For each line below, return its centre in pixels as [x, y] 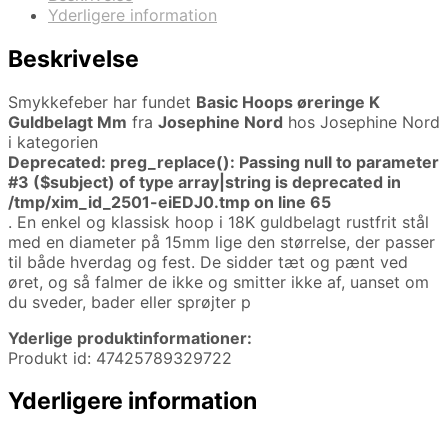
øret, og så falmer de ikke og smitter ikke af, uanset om [218, 281]
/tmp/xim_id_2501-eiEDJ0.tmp [129, 201]
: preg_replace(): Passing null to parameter [270, 161]
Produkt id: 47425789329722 [120, 357]
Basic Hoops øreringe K [288, 101]
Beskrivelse [73, 58]
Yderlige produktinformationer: [130, 337]
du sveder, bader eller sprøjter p [129, 301]
